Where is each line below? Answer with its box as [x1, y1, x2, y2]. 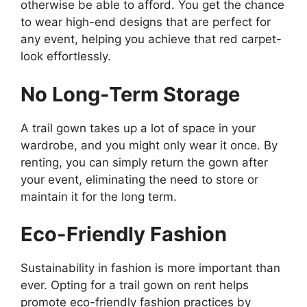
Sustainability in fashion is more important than [21, 261, 280, 275]
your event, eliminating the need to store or [21, 172, 258, 186]
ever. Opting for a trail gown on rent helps [21, 278, 249, 293]
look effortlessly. [21, 49, 111, 64]
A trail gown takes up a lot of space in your [21, 121, 256, 135]
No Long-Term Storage [21, 82, 240, 106]
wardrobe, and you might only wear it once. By [21, 138, 278, 152]
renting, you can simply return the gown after [21, 155, 268, 169]
